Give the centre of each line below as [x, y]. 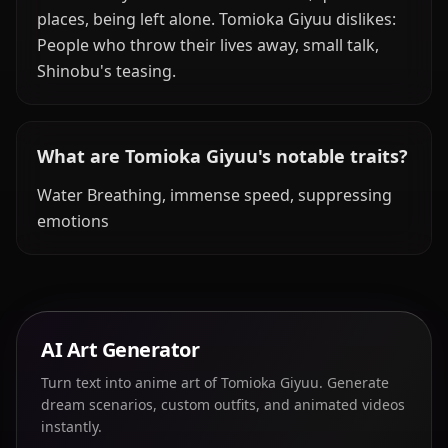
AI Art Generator [120, 349]
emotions [73, 221]
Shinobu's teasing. [106, 71]
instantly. [71, 426]
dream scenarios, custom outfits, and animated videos [223, 404]
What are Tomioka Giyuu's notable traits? [222, 156]
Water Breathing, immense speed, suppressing [214, 195]
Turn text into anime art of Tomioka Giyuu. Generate [215, 382]
